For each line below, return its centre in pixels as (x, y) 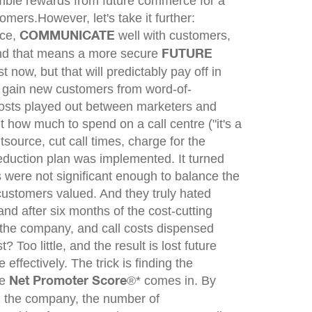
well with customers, (175, 36)
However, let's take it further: (117, 18)
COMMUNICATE (69, 36)
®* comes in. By (172, 281)
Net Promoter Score (68, 281)
